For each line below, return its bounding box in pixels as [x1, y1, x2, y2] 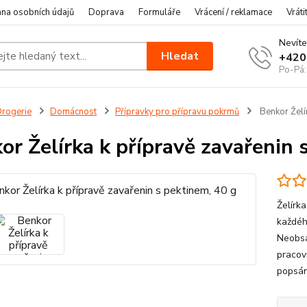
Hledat [161, 48, 199, 64]
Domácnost [49, 106, 97, 118]
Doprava [88, 6, 124, 19]
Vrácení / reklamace [195, 6, 272, 19]
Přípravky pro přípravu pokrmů [114, 106, 239, 118]
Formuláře [138, 6, 180, 19]
